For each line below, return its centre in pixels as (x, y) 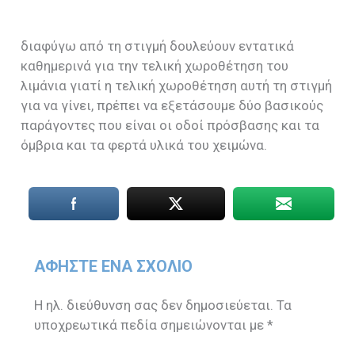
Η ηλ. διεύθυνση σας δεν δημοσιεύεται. (154, 305)
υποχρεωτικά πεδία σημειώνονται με (151, 325)
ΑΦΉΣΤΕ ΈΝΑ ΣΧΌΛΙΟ (114, 267)
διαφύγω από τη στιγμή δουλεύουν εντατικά (158, 46)
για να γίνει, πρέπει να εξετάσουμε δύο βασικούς (172, 106)
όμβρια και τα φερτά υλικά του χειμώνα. (144, 145)
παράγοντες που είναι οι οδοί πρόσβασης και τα (170, 126)
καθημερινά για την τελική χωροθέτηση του (155, 66)
